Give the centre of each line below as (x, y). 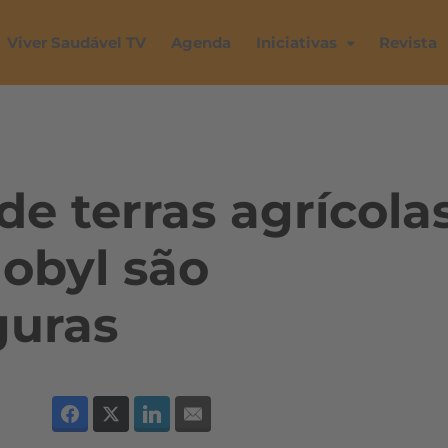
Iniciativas (296, 42)
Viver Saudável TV (76, 42)
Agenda (201, 42)
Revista (408, 42)
